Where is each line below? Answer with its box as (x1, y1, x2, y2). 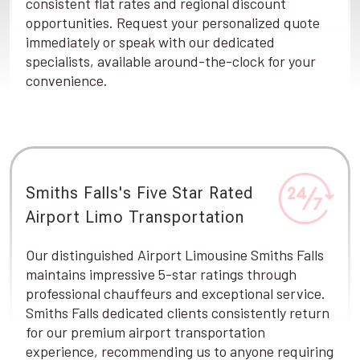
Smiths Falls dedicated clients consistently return (26, 304, 329, 321)
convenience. (26, 72, 108, 89)
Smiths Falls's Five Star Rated (26, 182, 253, 202)
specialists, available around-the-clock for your (26, 52, 316, 70)
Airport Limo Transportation (26, 207, 244, 227)
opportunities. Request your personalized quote (26, 14, 320, 31)
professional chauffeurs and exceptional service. (26, 284, 325, 302)
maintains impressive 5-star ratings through (26, 265, 297, 283)
